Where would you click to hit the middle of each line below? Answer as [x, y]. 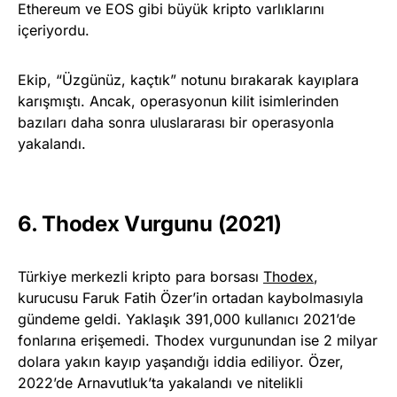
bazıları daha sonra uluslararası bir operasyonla [176, 123]
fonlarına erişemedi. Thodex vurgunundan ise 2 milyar [198, 341]
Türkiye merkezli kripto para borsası [140, 277]
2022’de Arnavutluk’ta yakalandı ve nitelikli [160, 383]
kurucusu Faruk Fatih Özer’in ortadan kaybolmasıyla [191, 298]
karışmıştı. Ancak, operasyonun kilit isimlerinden [178, 101]
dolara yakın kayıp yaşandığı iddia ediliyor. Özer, [181, 362]
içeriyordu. [54, 31]
